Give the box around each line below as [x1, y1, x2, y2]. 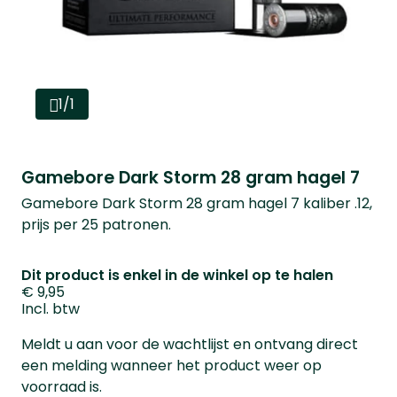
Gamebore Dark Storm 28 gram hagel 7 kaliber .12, [21, 193, 372, 214]
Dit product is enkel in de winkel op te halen [21, 265, 333, 285]
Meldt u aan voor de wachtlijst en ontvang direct [21, 334, 358, 354]
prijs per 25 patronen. [21, 214, 175, 235]
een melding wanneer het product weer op [21, 355, 322, 376]
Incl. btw [21, 299, 80, 319]
